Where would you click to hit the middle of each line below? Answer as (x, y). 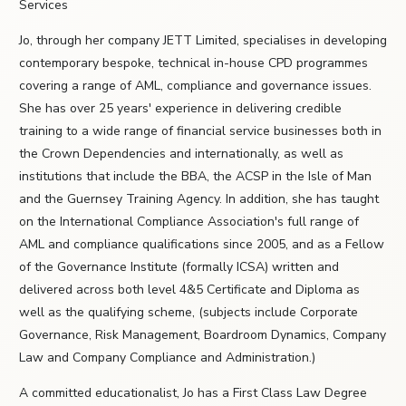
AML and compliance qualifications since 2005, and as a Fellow (202, 245)
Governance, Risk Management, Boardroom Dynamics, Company (203, 335)
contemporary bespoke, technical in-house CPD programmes (193, 63)
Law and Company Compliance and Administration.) (167, 358)
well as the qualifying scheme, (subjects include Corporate (188, 313)
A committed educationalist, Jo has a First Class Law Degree (193, 393)
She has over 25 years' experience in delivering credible (180, 109)
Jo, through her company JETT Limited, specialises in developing (203, 41)
